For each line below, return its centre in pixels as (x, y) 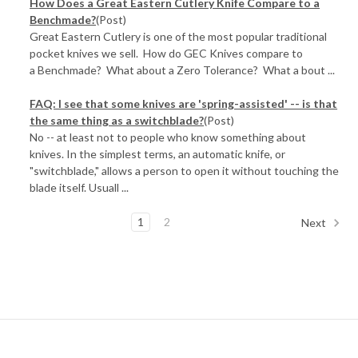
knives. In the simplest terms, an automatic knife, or (158, 154)
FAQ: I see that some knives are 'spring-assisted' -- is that (184, 103)
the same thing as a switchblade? (117, 120)
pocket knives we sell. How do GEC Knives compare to (167, 53)
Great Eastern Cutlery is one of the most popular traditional (179, 36)
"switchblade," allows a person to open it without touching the (185, 171)
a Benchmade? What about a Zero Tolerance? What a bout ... (183, 70)
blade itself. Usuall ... (80, 187)
